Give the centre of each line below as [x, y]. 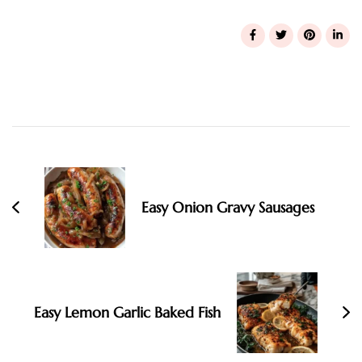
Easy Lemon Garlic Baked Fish [127, 313]
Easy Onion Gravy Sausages [228, 208]
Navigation [83, 129]
